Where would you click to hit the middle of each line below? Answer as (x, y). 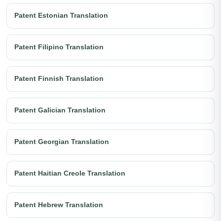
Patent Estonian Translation (61, 16)
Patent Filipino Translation (59, 47)
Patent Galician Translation (60, 110)
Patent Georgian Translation (62, 142)
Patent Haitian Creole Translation (70, 173)
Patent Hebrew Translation (59, 205)
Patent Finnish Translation (59, 79)
